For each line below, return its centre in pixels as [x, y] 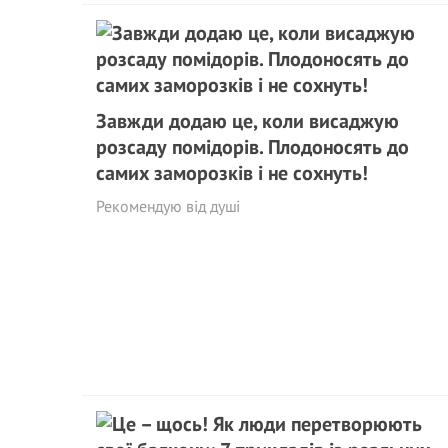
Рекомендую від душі [168, 206]
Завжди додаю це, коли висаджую [247, 121]
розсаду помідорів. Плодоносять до [252, 147]
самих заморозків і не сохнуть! [232, 173]
